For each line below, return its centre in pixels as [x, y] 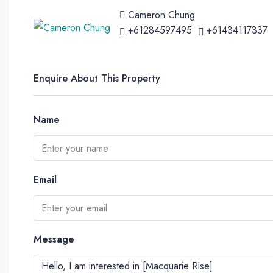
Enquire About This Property [97, 78]
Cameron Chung [161, 15]
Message [54, 239]
